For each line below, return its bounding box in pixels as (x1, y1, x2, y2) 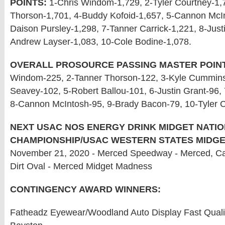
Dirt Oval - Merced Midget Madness (10, 161, 152, 171)
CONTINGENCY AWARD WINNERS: (10, 184, 161, 194)
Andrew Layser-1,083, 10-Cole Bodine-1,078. (10, 37, 191, 47)
